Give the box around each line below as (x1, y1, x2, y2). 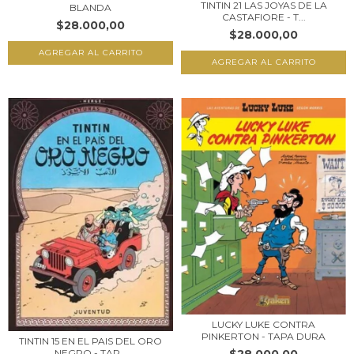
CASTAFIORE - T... (221, 11, 306, 24)
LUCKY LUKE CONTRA (212, 318, 315, 331)
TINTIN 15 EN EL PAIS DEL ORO (19, 334, 162, 347)
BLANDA (70, 2, 111, 14)
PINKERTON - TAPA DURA (201, 330, 326, 343)
